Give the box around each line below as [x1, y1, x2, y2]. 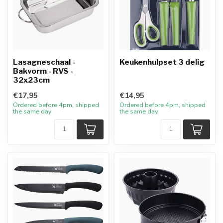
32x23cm [13, 75, 50, 85]
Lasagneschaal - [13, 57, 75, 67]
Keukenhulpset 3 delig [119, 57, 205, 67]
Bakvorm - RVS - [13, 66, 73, 76]
